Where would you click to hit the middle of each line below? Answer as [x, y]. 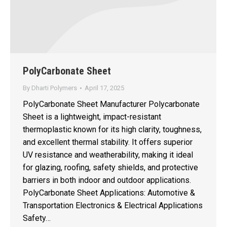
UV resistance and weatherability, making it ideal [108, 155]
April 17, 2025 [104, 88]
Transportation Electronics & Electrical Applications [113, 205]
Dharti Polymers [54, 88]
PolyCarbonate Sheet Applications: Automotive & [109, 193]
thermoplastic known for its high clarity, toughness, [112, 129]
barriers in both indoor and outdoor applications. [107, 180]
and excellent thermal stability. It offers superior [108, 142]
